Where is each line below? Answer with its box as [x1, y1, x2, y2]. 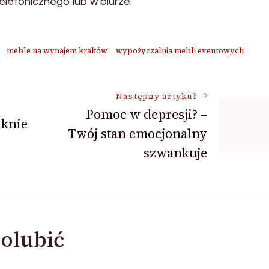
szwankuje [143, 144, 207, 162]
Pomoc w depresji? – [85, 106, 207, 123]
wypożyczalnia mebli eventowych [116, 46, 244, 56]
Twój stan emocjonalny [67, 125, 207, 142]
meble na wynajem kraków [7, 46, 107, 56]
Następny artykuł [116, 91, 197, 102]
